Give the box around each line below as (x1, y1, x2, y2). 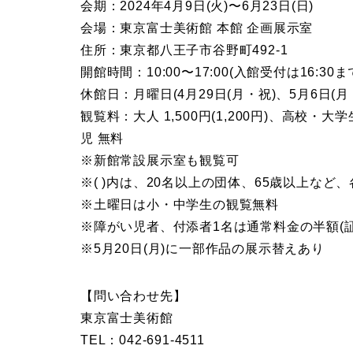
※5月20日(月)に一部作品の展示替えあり (80, 242, 325, 256)
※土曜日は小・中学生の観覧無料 (80, 198, 279, 212)
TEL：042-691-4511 (80, 333, 205, 347)
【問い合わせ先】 (80, 289, 187, 303)
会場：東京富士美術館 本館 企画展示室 (80, 21, 314, 35)
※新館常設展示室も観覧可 (80, 154, 240, 168)
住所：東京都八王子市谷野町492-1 (80, 43, 288, 58)
